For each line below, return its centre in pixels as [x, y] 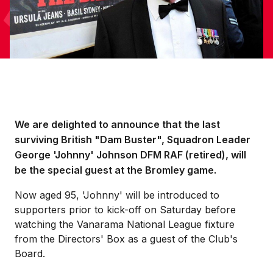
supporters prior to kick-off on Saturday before [125, 210]
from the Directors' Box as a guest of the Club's [126, 239]
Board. [30, 253]
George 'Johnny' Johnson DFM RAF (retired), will [130, 155]
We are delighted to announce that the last [117, 124]
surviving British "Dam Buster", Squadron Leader [133, 140]
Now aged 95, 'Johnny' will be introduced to [117, 195]
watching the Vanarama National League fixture [125, 224]
